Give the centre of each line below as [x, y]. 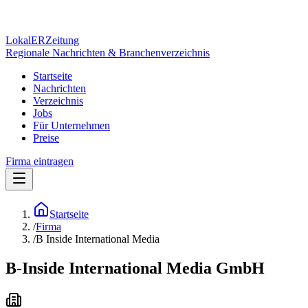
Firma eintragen [40, 161]
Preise [46, 138]
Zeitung [62, 40]
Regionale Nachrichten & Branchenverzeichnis [108, 53]
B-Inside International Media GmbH [135, 268]
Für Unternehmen [71, 125]
